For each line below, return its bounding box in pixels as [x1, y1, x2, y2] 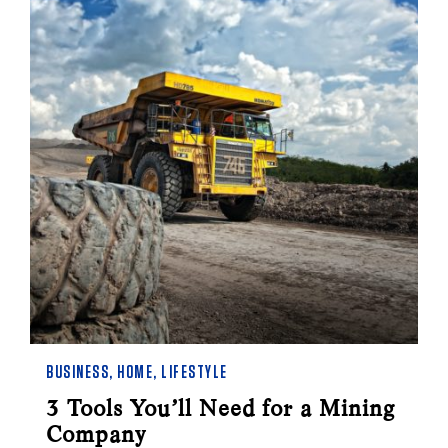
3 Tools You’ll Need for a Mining [46, 393, 395, 422]
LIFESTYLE [161, 363, 228, 382]
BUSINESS [46, 363, 109, 382]
